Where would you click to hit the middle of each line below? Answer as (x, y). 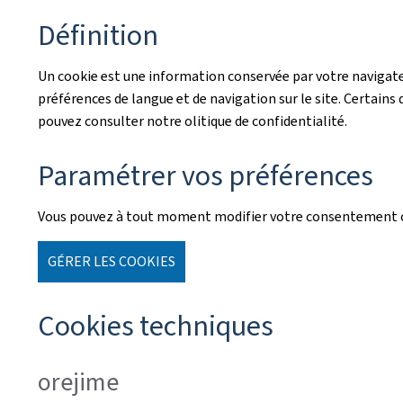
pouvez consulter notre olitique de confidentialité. (193, 121)
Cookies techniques (156, 326)
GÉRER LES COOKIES (112, 261)
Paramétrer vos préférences (206, 175)
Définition (98, 35)
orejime (78, 382)
